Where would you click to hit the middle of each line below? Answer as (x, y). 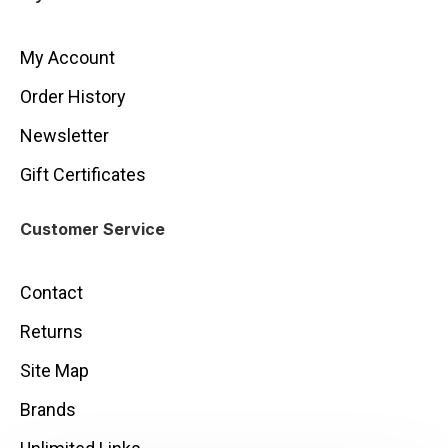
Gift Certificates (83, 174)
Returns (51, 331)
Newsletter (64, 135)
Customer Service (92, 229)
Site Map (54, 370)
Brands (48, 409)
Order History (73, 96)
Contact (51, 292)
